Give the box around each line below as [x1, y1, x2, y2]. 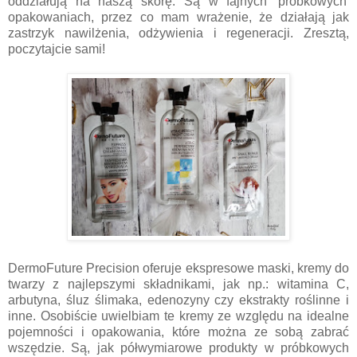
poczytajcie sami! [8, 41, 105, 56]
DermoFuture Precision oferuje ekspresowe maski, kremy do [8, 261, 349, 275]
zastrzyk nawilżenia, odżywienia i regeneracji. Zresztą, [8, 25, 349, 40]
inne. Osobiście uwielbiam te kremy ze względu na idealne [8, 308, 349, 323]
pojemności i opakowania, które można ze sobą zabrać [8, 324, 349, 339]
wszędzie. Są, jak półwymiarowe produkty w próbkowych [8, 340, 349, 355]
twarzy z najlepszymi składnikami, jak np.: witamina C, [8, 277, 349, 291]
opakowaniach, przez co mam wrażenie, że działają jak [8, 10, 349, 24]
